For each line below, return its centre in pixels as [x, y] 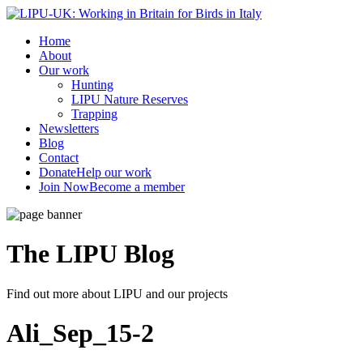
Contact [59, 158]
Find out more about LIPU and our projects [117, 293]
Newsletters [69, 128]
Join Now [64, 187]
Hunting [92, 85]
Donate [58, 172]
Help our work [114, 172]
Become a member [137, 187]
